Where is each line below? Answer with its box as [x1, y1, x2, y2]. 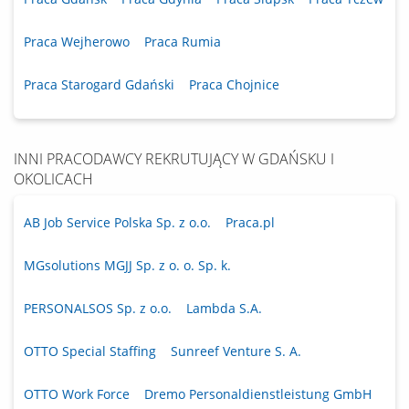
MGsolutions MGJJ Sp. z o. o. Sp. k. [24, 257, 231, 275]
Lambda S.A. [186, 299, 262, 318]
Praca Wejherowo [24, 33, 130, 51]
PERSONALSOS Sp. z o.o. [24, 299, 172, 318]
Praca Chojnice [189, 76, 279, 94]
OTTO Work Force [24, 385, 130, 404]
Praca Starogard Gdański [24, 76, 174, 94]
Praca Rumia [144, 33, 221, 51]
